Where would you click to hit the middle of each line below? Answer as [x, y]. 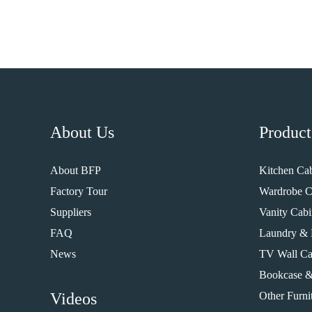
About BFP [76, 170]
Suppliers [71, 212]
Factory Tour [79, 191]
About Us [82, 132]
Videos [73, 299]
